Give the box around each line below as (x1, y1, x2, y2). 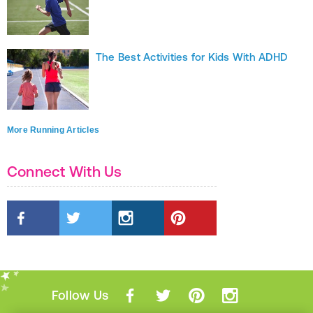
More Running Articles (7, 125, 100, 136)
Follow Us (52, 288, 109, 303)
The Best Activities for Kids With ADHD (96, 51, 288, 64)
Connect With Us (7, 163, 122, 180)
